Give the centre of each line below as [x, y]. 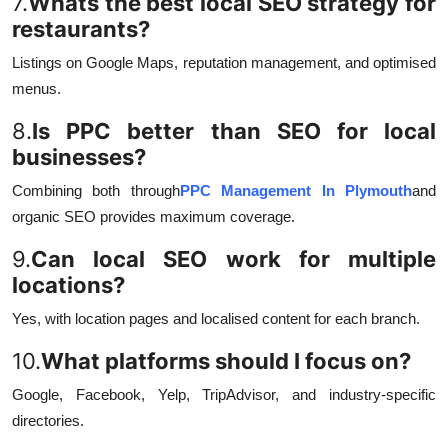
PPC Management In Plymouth [296, 191]
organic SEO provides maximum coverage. [153, 217]
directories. [48, 421]
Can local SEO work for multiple [233, 259]
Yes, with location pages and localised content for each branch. [216, 319]
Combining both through [96, 191]
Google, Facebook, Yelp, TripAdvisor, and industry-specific [224, 395]
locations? [68, 285]
